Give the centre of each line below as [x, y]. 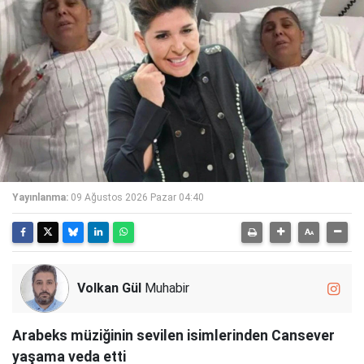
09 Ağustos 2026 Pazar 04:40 [137, 197]
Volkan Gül [109, 288]
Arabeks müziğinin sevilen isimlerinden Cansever [173, 336]
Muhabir [165, 288]
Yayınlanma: [40, 197]
